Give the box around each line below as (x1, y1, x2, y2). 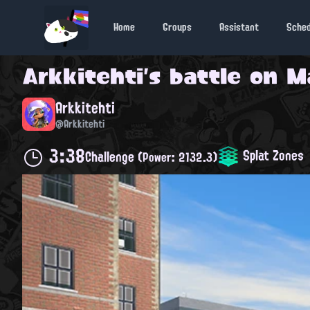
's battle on (143, 55, 286, 97)
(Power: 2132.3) (138, 146, 217, 169)
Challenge (85, 144, 138, 170)
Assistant (219, 17, 259, 37)
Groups (163, 17, 192, 37)
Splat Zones (239, 142, 304, 167)
